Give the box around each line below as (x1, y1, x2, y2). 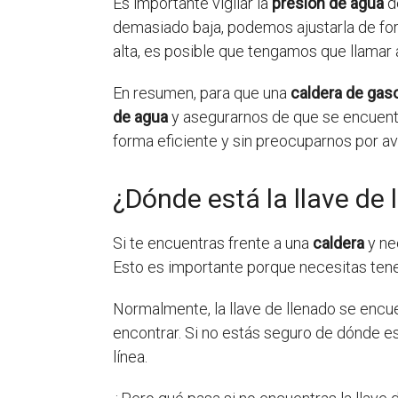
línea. (113, 347, 147, 366)
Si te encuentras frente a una (113, 234, 313, 252)
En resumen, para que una (113, 84, 291, 102)
